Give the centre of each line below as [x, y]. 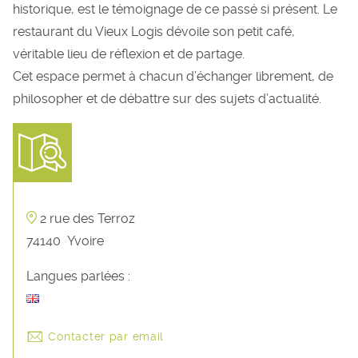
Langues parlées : [78, 276]
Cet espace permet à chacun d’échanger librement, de [173, 76]
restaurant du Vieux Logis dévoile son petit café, [154, 32]
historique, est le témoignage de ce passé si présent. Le [175, 9]
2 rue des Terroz [88, 219]
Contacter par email [106, 337]
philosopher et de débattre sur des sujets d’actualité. [167, 99]
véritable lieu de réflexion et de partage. [129, 54]
